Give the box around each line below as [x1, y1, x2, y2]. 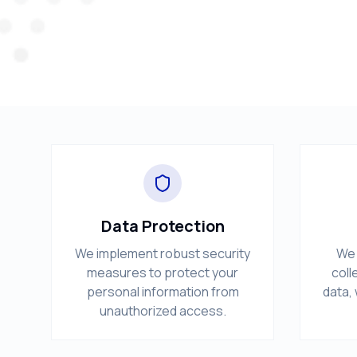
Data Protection [100, 215, 225, 237]
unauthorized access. [99, 302, 226, 320]
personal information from [86, 283, 239, 300]
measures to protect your [87, 264, 238, 281]
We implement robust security [75, 245, 250, 262]
